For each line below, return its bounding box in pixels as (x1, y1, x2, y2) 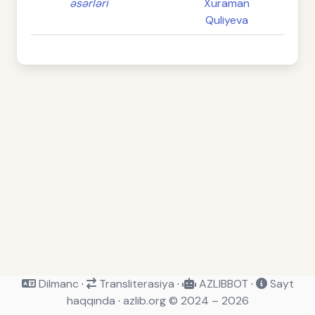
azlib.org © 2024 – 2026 (122, 293, 249, 308)
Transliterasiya (96, 276, 174, 291)
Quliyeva (205, 13, 248, 28)
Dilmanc (35, 276, 79, 291)
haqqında (66, 293, 115, 308)
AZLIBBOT (195, 276, 248, 291)
